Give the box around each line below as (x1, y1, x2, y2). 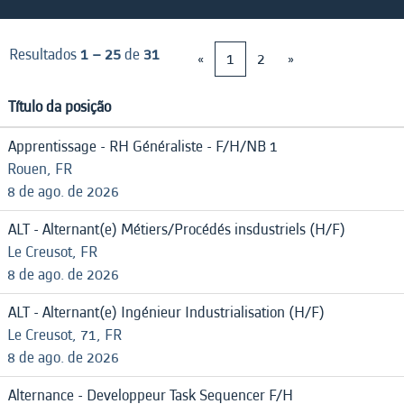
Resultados (9, 43, 80, 66)
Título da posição (8, 96, 111, 118)
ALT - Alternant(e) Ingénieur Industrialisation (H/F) (8, 301, 325, 324)
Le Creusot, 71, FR (7, 324, 122, 346)
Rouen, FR (7, 158, 72, 180)
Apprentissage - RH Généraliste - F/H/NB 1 (8, 135, 278, 158)
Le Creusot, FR (7, 241, 97, 263)
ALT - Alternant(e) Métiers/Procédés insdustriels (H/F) (8, 218, 345, 241)
